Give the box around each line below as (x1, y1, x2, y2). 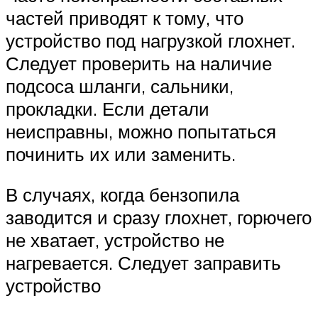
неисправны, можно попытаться (6, 119, 276, 143)
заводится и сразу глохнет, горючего (6, 206, 312, 229)
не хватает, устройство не (6, 229, 224, 252)
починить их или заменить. (6, 142, 236, 165)
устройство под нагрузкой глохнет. (6, 28, 295, 52)
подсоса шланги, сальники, (6, 74, 234, 97)
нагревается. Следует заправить (6, 251, 281, 275)
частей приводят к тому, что (6, 6, 243, 29)
